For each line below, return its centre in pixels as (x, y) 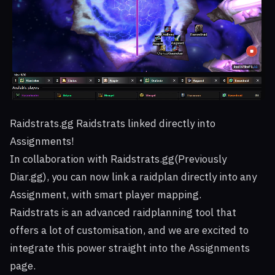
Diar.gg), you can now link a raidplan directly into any (133, 177)
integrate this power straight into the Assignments (130, 248)
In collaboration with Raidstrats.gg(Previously (118, 159)
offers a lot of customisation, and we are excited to (129, 230)
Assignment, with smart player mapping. (106, 195)
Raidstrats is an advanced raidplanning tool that (123, 213)
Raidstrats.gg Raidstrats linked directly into (113, 124)
